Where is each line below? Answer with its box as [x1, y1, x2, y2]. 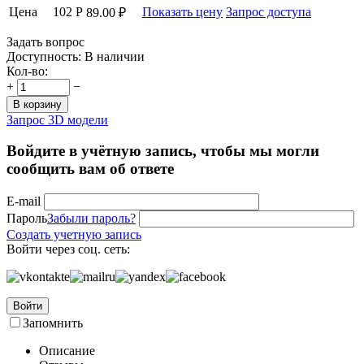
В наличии [84, 49, 145, 63]
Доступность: [6, 49, 81, 63]
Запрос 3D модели [6, 112, 108, 127]
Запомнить [23, 316, 83, 331]
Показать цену [142, 4, 223, 19]
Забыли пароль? [47, 211, 136, 226]
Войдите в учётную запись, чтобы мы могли [6, 142, 319, 160]
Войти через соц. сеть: [6, 242, 130, 257]
